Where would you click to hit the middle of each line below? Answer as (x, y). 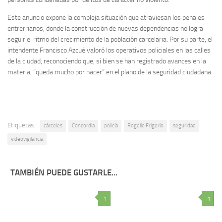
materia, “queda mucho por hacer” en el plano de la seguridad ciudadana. (110, 72)
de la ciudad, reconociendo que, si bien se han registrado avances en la (107, 61)
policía (111, 125)
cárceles (53, 125)
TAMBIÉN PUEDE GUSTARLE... (64, 172)
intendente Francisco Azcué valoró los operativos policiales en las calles (109, 50)
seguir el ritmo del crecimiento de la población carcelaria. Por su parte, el (110, 39)
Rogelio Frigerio (145, 125)
